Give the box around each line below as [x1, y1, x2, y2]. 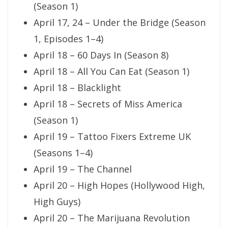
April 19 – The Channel [34, 163, 132, 176]
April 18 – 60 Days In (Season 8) [34, 49, 168, 62]
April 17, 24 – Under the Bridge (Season [34, 16, 206, 29]
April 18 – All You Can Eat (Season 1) [34, 65, 189, 78]
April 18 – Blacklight [34, 81, 121, 94]
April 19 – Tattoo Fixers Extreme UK [34, 130, 191, 143]
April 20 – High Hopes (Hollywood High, [34, 179, 205, 192]
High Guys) [34, 195, 80, 208]
